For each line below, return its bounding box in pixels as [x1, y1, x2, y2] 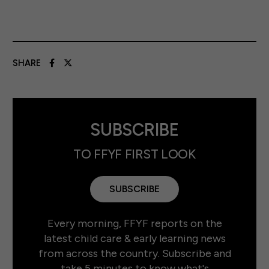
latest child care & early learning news [43, 232, 226, 246]
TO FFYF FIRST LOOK [73, 146, 196, 162]
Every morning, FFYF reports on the [47, 217, 222, 231]
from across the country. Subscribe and [38, 247, 231, 261]
